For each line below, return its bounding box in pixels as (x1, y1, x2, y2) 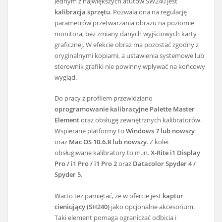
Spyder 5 (55, 170, 81, 179)
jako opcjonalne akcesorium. (110, 202, 195, 211)
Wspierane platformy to (55, 126, 126, 136)
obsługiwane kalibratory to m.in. (55, 148, 151, 158)
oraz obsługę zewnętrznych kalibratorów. (79, 115, 202, 125)
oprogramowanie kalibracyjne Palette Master (55, 105, 195, 114)
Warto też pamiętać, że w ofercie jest (55, 191, 163, 200)
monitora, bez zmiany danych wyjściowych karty (55, 29, 197, 39)
